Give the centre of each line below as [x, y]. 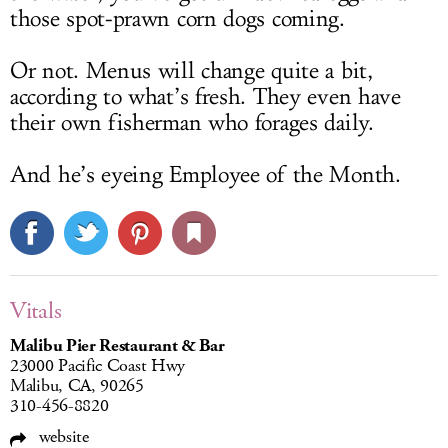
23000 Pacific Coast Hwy [98, 366]
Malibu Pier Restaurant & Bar [117, 346]
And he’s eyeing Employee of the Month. [205, 175]
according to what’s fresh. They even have [205, 97]
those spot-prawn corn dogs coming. [177, 19]
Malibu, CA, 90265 [77, 386]
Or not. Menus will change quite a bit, [191, 71]
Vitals [36, 311]
